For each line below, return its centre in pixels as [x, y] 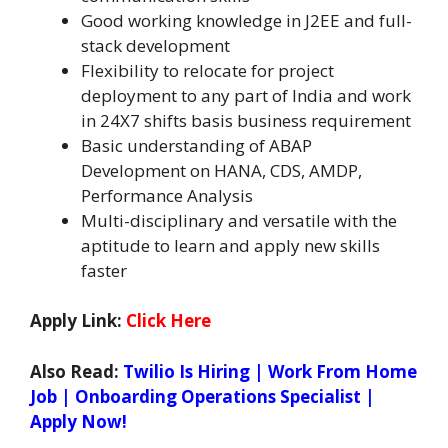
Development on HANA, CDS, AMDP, [221, 170]
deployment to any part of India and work [246, 95]
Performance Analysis [167, 195]
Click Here [168, 321]
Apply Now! [78, 421]
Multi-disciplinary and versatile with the [239, 220]
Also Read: [76, 371]
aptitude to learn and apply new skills [230, 245]
